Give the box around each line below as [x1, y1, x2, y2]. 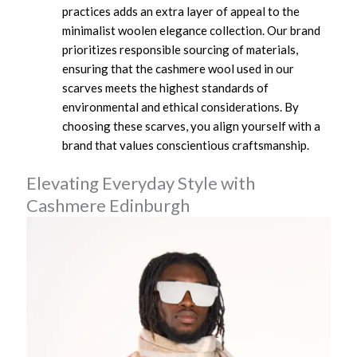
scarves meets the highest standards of [62, 80, 269, 95]
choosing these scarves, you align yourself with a [62, 118, 321, 133]
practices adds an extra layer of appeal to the [62, 3, 300, 18]
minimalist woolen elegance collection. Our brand [62, 22, 321, 37]
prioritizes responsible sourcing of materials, [62, 41, 299, 57]
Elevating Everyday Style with [26, 172, 256, 194]
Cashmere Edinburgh [26, 194, 190, 216]
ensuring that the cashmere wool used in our [62, 61, 295, 76]
